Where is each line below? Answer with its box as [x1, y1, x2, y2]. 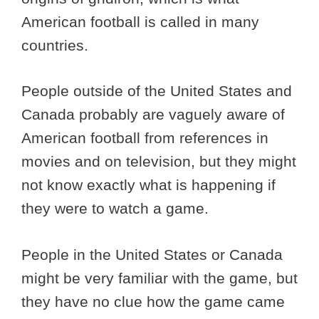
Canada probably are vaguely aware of [21, 106, 285, 123]
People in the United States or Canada [21, 246, 283, 263]
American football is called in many [21, 13, 259, 30]
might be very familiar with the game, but [21, 269, 298, 286]
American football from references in [21, 130, 268, 147]
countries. [21, 36, 93, 53]
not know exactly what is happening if [21, 177, 276, 194]
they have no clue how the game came [21, 293, 285, 310]
